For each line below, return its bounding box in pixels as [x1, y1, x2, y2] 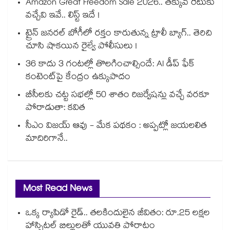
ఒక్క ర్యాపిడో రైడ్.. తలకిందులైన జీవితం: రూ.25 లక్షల [26, 206, 210, 222]
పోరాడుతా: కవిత [26, 101, 85, 117]
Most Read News [23, 181, 92, 199]
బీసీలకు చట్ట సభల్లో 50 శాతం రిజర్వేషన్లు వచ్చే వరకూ [26, 88, 209, 104]
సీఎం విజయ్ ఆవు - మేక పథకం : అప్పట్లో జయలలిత [26, 119, 207, 135]
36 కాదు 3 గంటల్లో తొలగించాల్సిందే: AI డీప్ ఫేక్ [26, 57, 195, 73]
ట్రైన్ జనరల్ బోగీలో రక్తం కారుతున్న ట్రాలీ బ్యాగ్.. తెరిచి [26, 27, 212, 42]
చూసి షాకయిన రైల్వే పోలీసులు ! [26, 40, 137, 55]
